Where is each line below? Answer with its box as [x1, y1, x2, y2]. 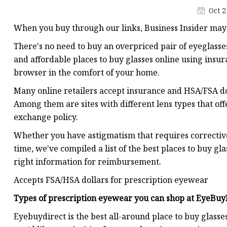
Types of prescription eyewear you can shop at [14, 193, 196, 204]
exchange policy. [14, 111, 78, 123]
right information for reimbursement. [14, 156, 161, 168]
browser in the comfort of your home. [14, 67, 160, 79]
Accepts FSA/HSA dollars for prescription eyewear [14, 174, 208, 186]
